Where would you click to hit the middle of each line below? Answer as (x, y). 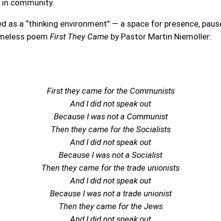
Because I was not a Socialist (110, 155)
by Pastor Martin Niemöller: (160, 36)
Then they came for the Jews (110, 206)
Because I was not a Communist (110, 116)
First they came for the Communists (110, 91)
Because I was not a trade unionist (110, 193)
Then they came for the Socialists (110, 129)
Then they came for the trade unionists (110, 167)
